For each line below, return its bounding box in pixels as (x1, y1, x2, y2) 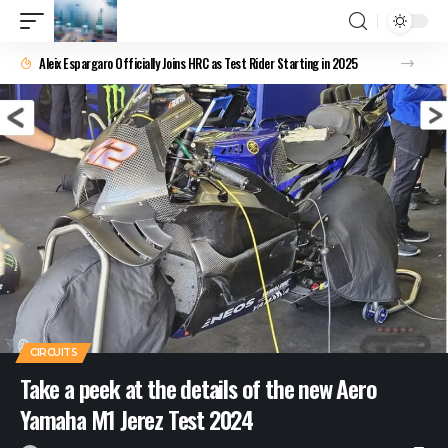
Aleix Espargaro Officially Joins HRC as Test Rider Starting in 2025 (39, 53, 358, 73)
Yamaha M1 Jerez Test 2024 (20, 400, 254, 437)
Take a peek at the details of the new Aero (20, 369, 377, 406)
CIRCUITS (30, 345, 77, 359)
